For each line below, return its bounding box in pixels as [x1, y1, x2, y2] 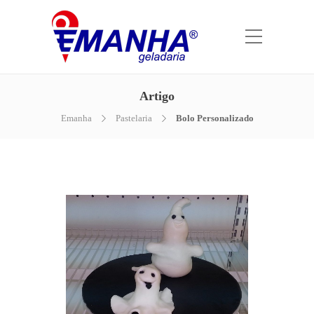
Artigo [139, 89, 175, 103]
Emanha [60, 113, 92, 123]
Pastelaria [115, 113, 152, 123]
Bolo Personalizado [175, 113, 254, 123]
